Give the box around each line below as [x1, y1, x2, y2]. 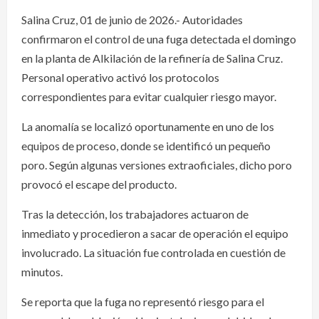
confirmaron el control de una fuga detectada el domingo [21, 32, 296, 46]
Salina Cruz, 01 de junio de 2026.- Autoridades [21, 13, 243, 27]
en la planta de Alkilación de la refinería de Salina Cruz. [21, 51, 283, 66]
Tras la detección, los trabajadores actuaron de [21, 207, 249, 221]
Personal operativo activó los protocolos [21, 70, 219, 85]
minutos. [21, 265, 63, 279]
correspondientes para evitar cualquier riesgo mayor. [21, 90, 276, 104]
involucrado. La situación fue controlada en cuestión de [21, 246, 286, 260]
